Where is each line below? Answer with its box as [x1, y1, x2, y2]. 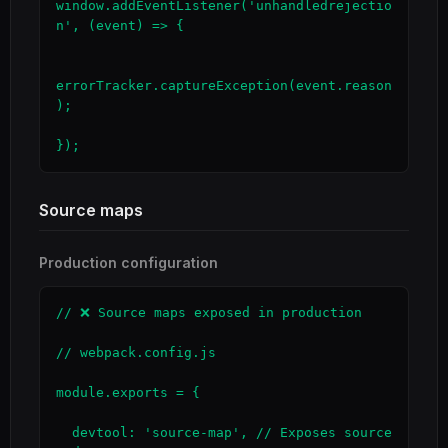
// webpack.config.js [56, 345, 216, 360]
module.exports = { [56, 385, 200, 400]
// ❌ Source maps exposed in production [56, 305, 362, 320]
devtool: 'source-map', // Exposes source [56, 425, 72, 440]
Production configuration [39, 254, 218, 271]
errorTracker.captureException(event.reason [56, 78, 392, 93]
